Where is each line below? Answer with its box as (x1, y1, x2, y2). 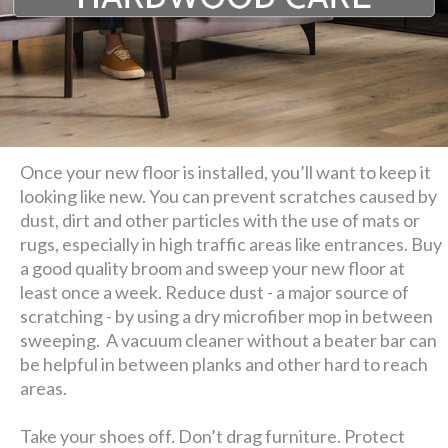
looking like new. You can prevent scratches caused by (20, 184, 438, 207)
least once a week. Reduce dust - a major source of (20, 280, 410, 303)
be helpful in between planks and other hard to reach (20, 352, 429, 375)
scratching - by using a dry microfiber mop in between (20, 304, 434, 327)
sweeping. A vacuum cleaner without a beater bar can (20, 328, 438, 351)
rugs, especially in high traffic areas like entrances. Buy (20, 232, 443, 255)
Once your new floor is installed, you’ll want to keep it (20, 160, 432, 183)
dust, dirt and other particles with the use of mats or (20, 208, 421, 231)
